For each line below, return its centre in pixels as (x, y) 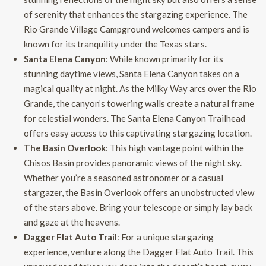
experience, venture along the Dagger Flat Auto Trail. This (139, 252)
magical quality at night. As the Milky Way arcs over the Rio (140, 89)
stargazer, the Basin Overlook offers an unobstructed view (139, 193)
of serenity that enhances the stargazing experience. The (136, 15)
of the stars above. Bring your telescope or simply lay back (138, 208)
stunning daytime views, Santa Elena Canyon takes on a (132, 74)
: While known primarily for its (164, 59)
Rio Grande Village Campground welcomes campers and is (137, 29)
